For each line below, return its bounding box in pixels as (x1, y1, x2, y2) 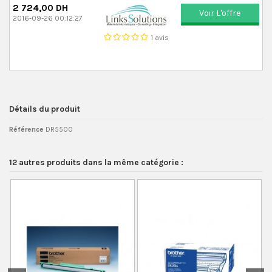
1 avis (150, 33, 169, 42)
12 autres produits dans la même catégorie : (9, 157, 183, 167)
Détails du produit (9, 103, 80, 114)
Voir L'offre (199, 8, 242, 19)
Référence (9, 125, 44, 134)
